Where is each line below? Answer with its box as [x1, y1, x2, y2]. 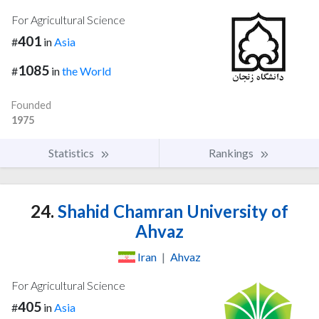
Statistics [48, 145, 96, 159]
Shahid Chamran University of [54, 200, 288, 221]
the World [62, 63, 111, 78]
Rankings [209, 145, 256, 159]
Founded [11, 98, 51, 111]
